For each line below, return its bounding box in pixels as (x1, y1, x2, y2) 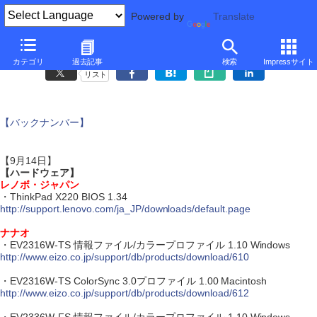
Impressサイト (263, 57, 315, 66)
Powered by (125, 11, 187, 23)
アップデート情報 (119, 46, 198, 57)
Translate (212, 11, 255, 23)
